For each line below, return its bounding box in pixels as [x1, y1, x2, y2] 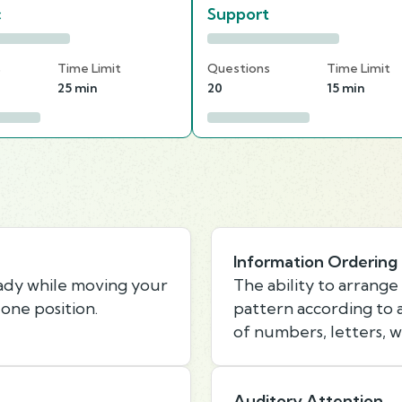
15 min [327, 79, 364, 96]
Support [207, 3, 269, 24]
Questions [207, 59, 270, 76]
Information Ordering [233, 250, 398, 272]
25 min [57, 79, 97, 96]
